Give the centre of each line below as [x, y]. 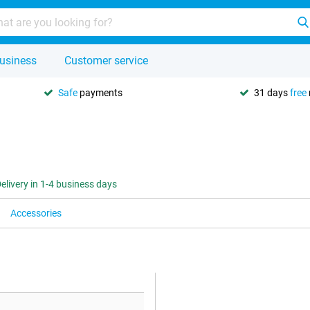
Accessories [36, 213]
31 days [272, 92]
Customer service [106, 61]
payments [100, 92]
